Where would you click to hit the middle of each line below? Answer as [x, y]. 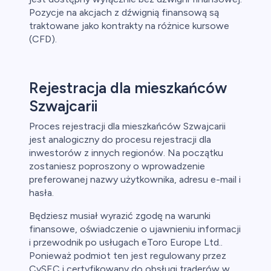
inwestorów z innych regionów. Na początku [126, 153]
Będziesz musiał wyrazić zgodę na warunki [120, 216]
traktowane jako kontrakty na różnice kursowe [129, 26]
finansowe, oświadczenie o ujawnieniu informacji [135, 229]
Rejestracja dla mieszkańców [128, 88]
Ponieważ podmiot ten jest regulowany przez [128, 256]
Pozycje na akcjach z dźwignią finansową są [124, 13]
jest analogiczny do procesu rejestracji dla [120, 140]
